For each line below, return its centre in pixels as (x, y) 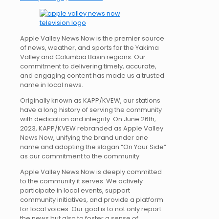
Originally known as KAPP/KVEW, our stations (90, 100)
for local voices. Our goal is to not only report (91, 209)
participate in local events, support (75, 190)
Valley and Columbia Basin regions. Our (83, 57)
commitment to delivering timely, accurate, (88, 66)
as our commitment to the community (80, 156)
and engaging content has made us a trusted (92, 75)
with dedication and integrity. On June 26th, (88, 119)
